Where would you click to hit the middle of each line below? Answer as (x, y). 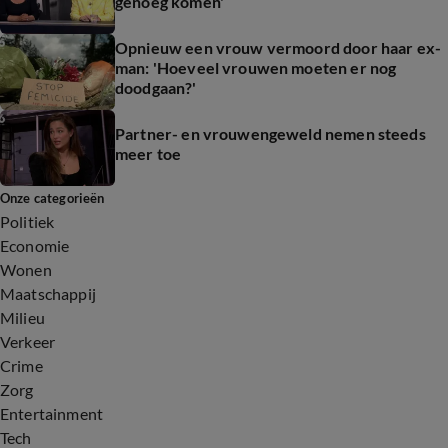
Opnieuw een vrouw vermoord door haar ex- (278, 47)
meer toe (148, 153)
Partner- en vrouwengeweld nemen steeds (270, 133)
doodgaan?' (156, 87)
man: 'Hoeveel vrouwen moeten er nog (256, 67)
